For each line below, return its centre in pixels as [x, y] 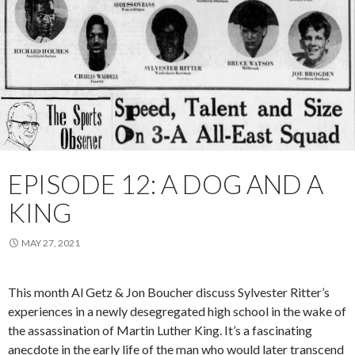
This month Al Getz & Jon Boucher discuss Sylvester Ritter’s [169, 292]
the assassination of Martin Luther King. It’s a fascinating [160, 330]
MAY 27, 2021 [51, 243]
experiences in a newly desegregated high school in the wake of [177, 311]
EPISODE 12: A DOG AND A [166, 184]
